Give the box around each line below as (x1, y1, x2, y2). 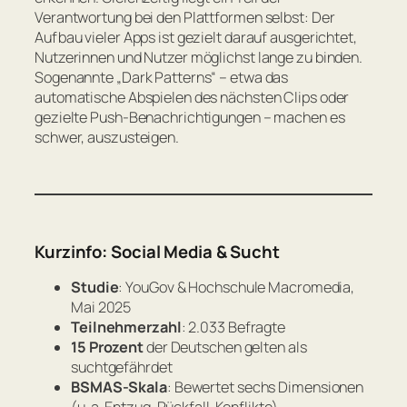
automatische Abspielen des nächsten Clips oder (35, 86, 350, 107)
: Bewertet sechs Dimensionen (166, 377, 364, 398)
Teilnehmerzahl (71, 317, 182, 338)
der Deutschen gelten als (144, 337, 307, 358)
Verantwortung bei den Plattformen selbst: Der (35, 6, 335, 27)
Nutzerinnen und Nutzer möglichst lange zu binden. (35, 46, 363, 67)
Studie (71, 277, 119, 298)
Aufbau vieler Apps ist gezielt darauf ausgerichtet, (35, 26, 357, 47)
